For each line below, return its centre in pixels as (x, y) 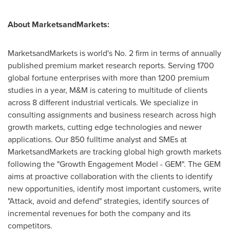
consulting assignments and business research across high (112, 115)
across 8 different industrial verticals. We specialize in (103, 102)
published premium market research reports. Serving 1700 (111, 65)
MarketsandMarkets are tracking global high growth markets (114, 152)
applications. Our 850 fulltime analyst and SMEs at (97, 139)
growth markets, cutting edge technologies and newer (105, 127)
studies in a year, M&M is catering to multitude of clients (108, 90)
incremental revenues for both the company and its (99, 213)
